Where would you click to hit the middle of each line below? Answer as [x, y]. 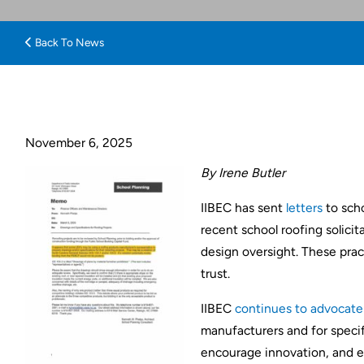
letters [305, 208]
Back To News [69, 43]
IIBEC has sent [244, 208]
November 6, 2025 [79, 143]
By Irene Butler [243, 173]
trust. [216, 273]
